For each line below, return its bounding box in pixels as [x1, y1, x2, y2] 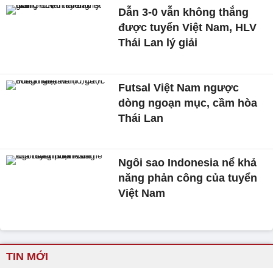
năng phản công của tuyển [118, 172, 258, 185]
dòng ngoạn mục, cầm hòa [118, 96, 258, 109]
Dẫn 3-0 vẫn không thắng [118, 5, 249, 18]
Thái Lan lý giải [118, 36, 198, 49]
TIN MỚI [6, 250, 48, 263]
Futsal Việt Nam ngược [118, 81, 239, 94]
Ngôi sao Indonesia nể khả [118, 157, 257, 169]
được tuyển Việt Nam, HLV [118, 21, 257, 34]
